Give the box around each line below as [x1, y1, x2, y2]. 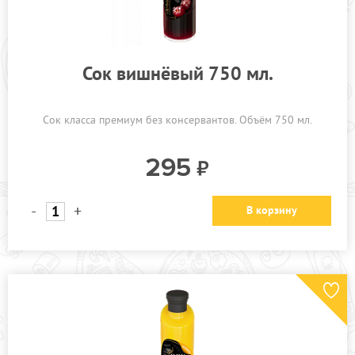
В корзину [246, 203, 297, 217]
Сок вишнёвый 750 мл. [82, 61, 273, 86]
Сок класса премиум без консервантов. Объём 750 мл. [43, 113, 312, 127]
